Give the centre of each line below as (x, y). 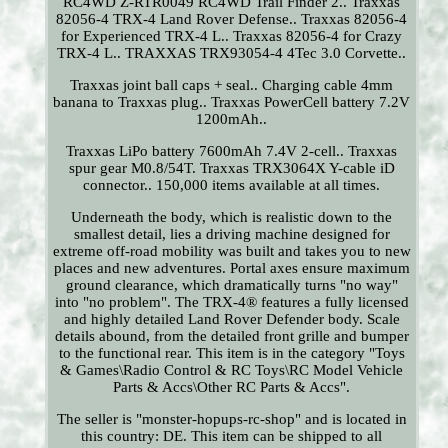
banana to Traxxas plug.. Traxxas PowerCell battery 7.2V (232, 102)
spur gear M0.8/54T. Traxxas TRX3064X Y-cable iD (231, 168)
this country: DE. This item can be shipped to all (232, 436)
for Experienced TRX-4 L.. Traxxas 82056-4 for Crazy (232, 36)
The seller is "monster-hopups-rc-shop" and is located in (231, 419)
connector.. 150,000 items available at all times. (232, 185)
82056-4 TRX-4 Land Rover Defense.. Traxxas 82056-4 (232, 19)
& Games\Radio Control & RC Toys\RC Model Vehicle (232, 370)
